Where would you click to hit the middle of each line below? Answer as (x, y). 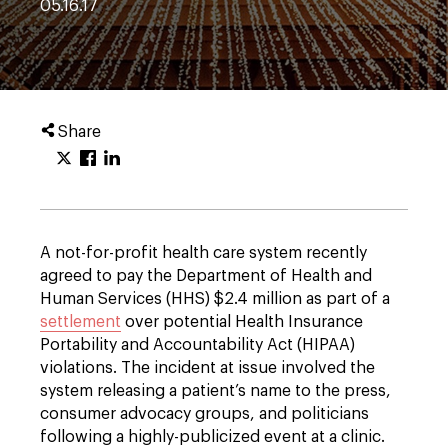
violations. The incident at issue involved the (207, 368)
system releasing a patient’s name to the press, (215, 391)
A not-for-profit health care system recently (203, 253)
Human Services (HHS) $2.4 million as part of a (215, 299)
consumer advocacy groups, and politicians (204, 414)
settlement (80, 322)
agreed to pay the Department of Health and (206, 276)
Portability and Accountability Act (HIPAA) (197, 345)
